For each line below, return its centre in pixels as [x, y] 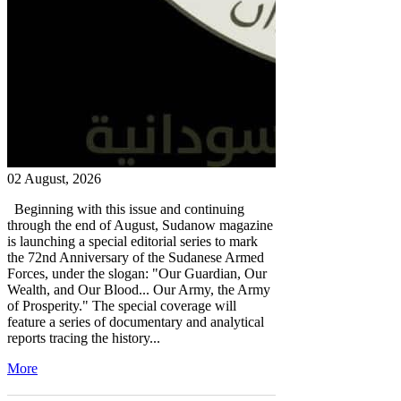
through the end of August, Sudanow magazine [140, 225]
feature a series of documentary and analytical [136, 321]
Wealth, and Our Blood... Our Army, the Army [139, 289]
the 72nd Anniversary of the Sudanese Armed [136, 257]
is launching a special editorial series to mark [132, 241]
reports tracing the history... [84, 337]
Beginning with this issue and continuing [126, 209]
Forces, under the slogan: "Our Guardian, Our [137, 273]
